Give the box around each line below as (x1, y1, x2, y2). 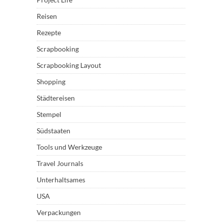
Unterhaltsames (37, 175, 85, 184)
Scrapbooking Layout (37, 60, 101, 69)
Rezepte (37, 28, 61, 37)
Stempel (37, 110, 61, 118)
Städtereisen (37, 93, 75, 102)
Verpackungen (37, 208, 81, 217)
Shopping (37, 77, 65, 86)
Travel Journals (37, 159, 83, 167)
